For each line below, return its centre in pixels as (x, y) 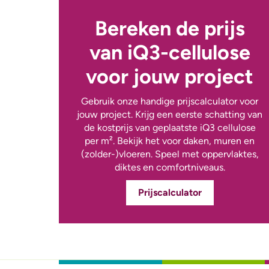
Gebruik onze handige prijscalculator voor (170, 101)
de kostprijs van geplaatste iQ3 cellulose (170, 128)
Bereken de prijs (170, 29)
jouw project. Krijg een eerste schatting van (170, 115)
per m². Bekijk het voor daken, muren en (170, 141)
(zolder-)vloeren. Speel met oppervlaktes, (170, 154)
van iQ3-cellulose (170, 53)
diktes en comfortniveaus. (170, 168)
